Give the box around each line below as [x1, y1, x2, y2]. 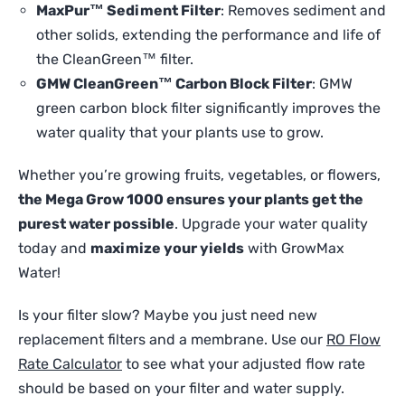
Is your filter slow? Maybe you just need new [18, 306, 317, 325]
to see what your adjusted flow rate [122, 355, 365, 373]
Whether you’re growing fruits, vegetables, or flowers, [18, 166, 381, 184]
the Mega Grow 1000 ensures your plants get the [18, 191, 363, 209]
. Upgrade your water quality [174, 215, 368, 233]
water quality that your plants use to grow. [36, 124, 324, 142]
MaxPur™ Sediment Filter [36, 2, 221, 20]
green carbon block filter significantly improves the [36, 99, 381, 118]
